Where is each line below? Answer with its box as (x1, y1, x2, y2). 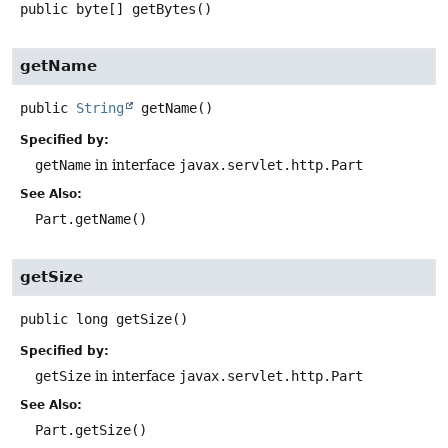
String (76, 99, 124, 116)
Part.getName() (35, 210, 147, 227)
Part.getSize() (35, 422, 147, 439)
